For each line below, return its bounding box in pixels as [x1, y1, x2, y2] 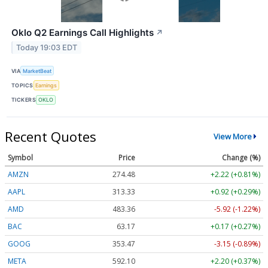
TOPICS [11, 82, 33, 89]
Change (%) [222, 152, 260, 163]
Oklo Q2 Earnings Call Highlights [11, 27, 154, 39]
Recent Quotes [5, 127, 96, 145]
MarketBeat [23, 67, 52, 74]
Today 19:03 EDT [16, 43, 78, 53]
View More [213, 131, 252, 142]
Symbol [8, 152, 33, 163]
